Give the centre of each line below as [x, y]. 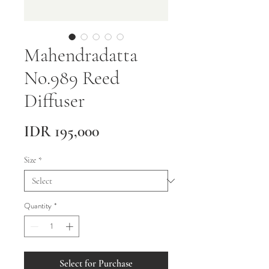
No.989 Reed [72, 78]
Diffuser [55, 101]
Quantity [38, 206]
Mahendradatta [81, 55]
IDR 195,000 [62, 131]
